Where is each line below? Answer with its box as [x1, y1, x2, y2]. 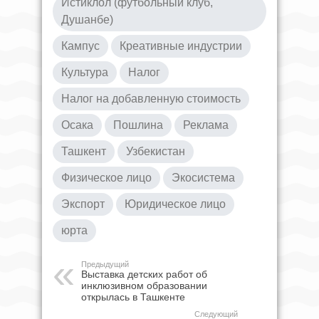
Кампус [61, 39, 100, 52]
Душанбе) [61, 13, 113, 26]
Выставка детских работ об [81, 268, 207, 280]
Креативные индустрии [120, 39, 242, 52]
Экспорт [61, 197, 105, 210]
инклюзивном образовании [81, 279, 207, 291]
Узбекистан [126, 145, 185, 157]
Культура [61, 66, 108, 78]
